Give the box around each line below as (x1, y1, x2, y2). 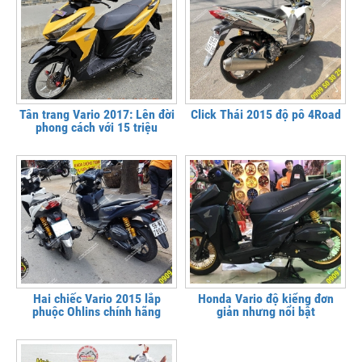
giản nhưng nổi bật (216, 304, 315, 320)
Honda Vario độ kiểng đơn (197, 291, 334, 307)
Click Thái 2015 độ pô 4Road (190, 106, 341, 122)
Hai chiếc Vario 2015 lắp (32, 291, 161, 307)
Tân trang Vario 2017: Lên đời (19, 106, 175, 122)
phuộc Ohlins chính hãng (32, 304, 161, 320)
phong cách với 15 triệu (36, 119, 158, 135)
